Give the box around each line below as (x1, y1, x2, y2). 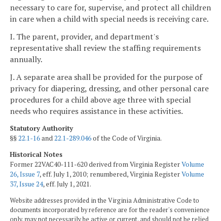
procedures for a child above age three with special (10, 94, 191, 105)
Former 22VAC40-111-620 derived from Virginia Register (10, 160, 182, 169)
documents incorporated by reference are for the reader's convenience (10, 205, 210, 214)
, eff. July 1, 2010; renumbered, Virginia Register (39, 170, 182, 179)
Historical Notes (10, 150, 63, 159)
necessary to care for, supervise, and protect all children (10, 2, 211, 13)
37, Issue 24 (10, 180, 43, 189)
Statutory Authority (10, 123, 73, 133)
